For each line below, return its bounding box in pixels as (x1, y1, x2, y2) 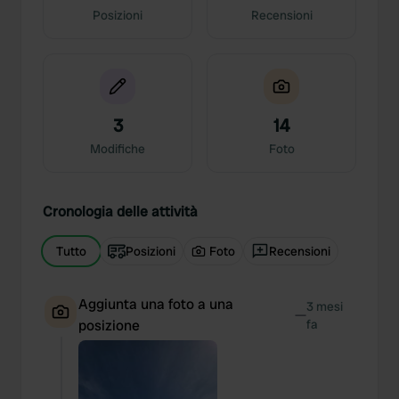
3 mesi (305, 298, 343, 314)
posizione (78, 316, 140, 335)
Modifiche (90, 141, 145, 157)
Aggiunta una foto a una (78, 295, 233, 313)
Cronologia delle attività (43, 202, 198, 221)
